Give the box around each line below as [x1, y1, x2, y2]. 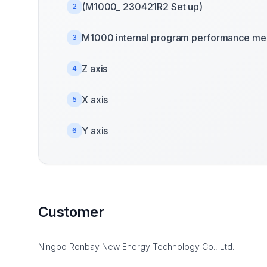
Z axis [82, 63, 108, 74]
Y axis [82, 125, 108, 136]
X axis [82, 94, 108, 105]
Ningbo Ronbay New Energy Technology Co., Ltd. [38, 241, 234, 252]
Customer [38, 203, 104, 221]
